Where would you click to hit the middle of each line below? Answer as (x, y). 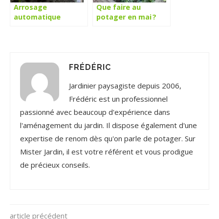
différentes (33, 36)
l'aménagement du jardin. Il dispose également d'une (109, 125)
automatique (37, 17)
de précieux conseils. (55, 165)
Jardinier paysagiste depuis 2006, (125, 86)
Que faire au (119, 7)
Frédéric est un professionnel (118, 99)
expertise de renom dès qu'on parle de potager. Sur (108, 138)
